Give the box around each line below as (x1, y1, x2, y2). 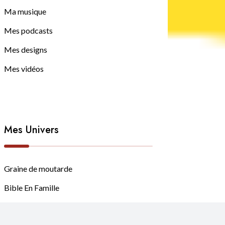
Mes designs (4, 44, 47, 54)
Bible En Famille (4, 182, 59, 192)
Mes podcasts (4, 25, 53, 35)
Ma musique (4, 6, 46, 16)
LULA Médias (4, 201, 51, 211)
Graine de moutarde (4, 163, 72, 173)
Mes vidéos (4, 63, 44, 73)
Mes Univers (4, 122, 59, 137)
